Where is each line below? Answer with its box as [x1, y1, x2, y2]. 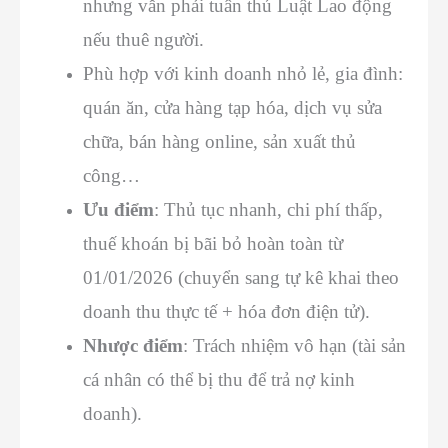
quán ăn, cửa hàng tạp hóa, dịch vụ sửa [83, 96, 382, 118]
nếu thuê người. [83, 28, 204, 50]
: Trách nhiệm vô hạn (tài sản [183, 334, 406, 356]
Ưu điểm [83, 198, 154, 220]
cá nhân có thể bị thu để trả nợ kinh [83, 368, 355, 390]
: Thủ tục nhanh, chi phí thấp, [154, 198, 383, 220]
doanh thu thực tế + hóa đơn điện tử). [83, 300, 370, 322]
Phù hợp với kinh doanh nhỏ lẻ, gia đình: [83, 62, 403, 84]
